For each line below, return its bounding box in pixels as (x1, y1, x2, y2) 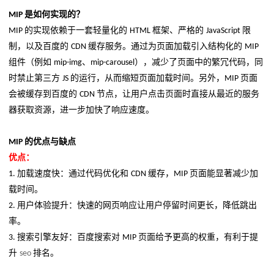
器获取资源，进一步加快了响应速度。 (9, 105, 154, 115)
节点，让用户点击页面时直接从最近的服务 (97, 89, 259, 99)
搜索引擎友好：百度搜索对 (17, 232, 122, 242)
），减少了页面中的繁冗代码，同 (135, 57, 263, 67)
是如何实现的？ (24, 10, 84, 20)
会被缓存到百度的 (9, 89, 80, 99)
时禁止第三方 (9, 73, 62, 83)
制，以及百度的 (9, 42, 71, 51)
